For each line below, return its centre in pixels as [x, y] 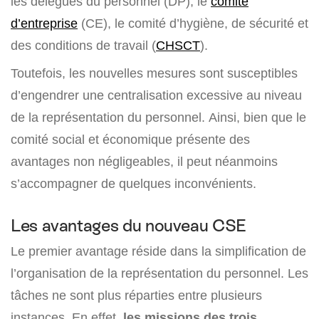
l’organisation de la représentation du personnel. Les [159, 273]
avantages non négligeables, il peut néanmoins [144, 162]
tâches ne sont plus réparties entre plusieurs [136, 296]
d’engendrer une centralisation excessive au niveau [156, 95]
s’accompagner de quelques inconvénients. [134, 184]
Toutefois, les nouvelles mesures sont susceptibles [154, 73]
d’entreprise [44, 23]
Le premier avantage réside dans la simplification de [158, 251]
